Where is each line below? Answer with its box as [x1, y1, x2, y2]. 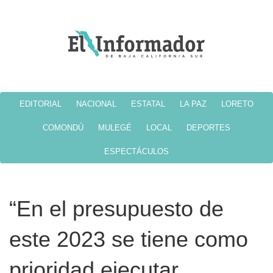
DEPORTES [186, 122, 230, 132]
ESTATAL [131, 99, 165, 108]
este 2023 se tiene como [9, 226, 248, 252]
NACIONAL [76, 99, 116, 108]
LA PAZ [180, 99, 207, 108]
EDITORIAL [19, 99, 62, 108]
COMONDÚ [43, 122, 83, 132]
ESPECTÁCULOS [104, 146, 169, 156]
